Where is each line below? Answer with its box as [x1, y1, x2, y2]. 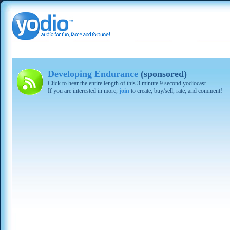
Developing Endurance [48, 69, 138, 79]
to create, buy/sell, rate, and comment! [129, 87, 222, 94]
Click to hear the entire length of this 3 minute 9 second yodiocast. [48, 80, 207, 87]
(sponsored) [138, 69, 187, 79]
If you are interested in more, [48, 87, 119, 94]
